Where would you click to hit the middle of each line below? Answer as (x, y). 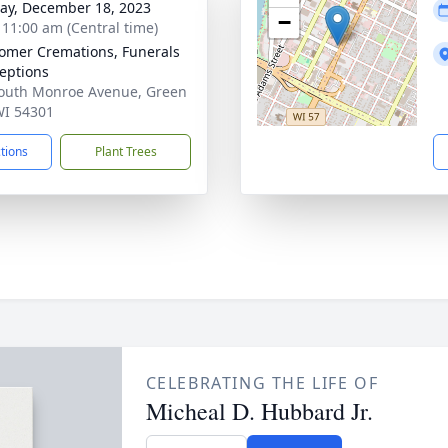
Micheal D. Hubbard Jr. (259, 411)
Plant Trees (125, 151)
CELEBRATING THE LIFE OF (262, 383)
